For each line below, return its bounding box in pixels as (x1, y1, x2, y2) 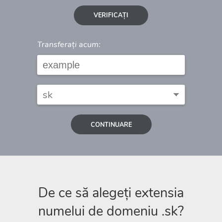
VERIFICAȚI (94, 11, 128, 19)
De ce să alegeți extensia (38, 183, 184, 202)
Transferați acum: (37, 39, 101, 51)
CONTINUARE (90, 120, 132, 129)
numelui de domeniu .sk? (38, 202, 184, 221)
